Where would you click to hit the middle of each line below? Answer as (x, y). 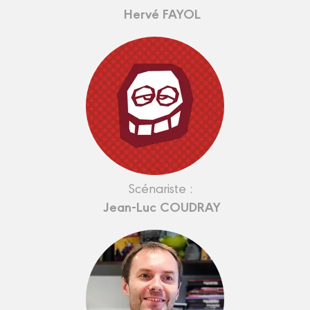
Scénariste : (162, 187)
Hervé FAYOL (162, 13)
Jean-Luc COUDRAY (162, 206)
